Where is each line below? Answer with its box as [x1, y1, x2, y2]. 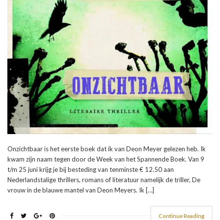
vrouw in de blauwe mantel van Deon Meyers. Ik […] [7, 186, 154, 194]
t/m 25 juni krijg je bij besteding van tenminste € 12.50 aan [7, 165, 174, 173]
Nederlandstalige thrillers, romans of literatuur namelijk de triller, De [7, 175, 200, 184]
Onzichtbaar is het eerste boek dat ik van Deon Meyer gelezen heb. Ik [7, 144, 206, 153]
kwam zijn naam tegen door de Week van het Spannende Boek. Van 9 [7, 155, 204, 163]
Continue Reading [159, 212, 204, 219]
